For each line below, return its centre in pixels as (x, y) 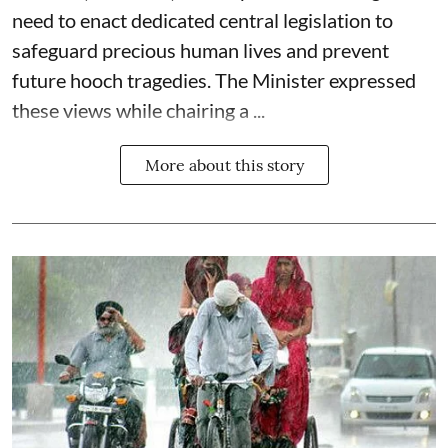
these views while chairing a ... (138, 110)
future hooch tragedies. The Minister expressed (214, 80)
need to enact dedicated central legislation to (202, 20)
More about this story (224, 165)
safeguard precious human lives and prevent (200, 50)
